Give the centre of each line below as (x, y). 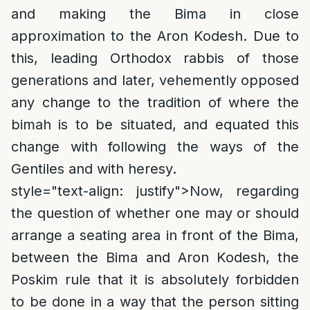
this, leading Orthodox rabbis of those (155, 58)
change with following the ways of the (155, 147)
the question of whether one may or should (155, 213)
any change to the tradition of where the (155, 102)
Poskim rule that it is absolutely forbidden (155, 280)
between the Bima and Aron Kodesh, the (155, 257)
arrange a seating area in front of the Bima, (155, 235)
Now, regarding (244, 191)
